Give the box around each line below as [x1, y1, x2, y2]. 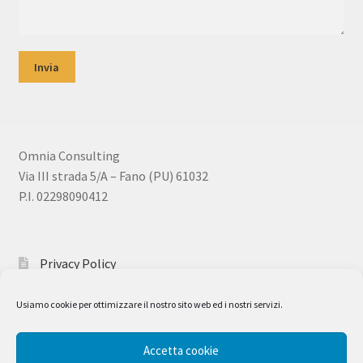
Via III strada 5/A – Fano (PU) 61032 [18, 168, 208, 185]
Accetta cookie [143, 342, 220, 358]
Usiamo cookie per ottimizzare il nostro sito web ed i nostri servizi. [16, 298, 283, 310]
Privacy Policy [39, 255, 116, 272]
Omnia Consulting [18, 147, 120, 164]
